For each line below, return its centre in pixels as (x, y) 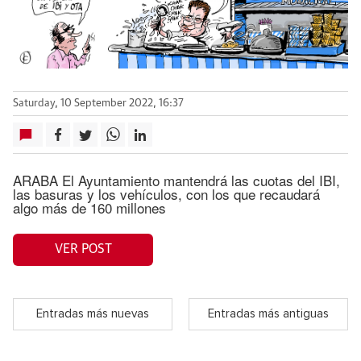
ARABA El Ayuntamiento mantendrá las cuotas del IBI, (176, 180)
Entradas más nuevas (93, 314)
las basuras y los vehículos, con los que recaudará (166, 193)
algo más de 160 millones (89, 207)
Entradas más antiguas (268, 314)
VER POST (83, 249)
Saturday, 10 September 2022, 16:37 (98, 103)
